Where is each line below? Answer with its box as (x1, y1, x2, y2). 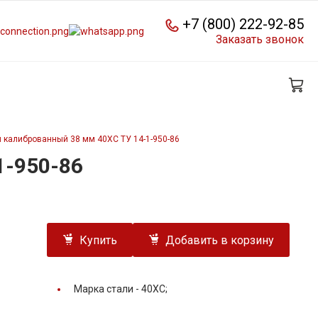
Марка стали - (74, 283, 141, 295)
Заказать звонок (216, 32, 304, 46)
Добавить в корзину (165, 234, 274, 248)
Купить (79, 234, 117, 248)
